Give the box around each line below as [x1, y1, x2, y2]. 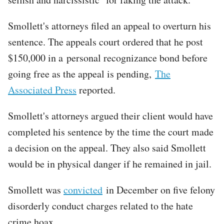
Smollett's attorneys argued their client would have [8, 108, 213, 122]
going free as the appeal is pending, [8, 66, 155, 80]
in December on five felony [102, 182, 215, 196]
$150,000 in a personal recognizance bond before [8, 50, 207, 64]
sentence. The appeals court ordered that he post [8, 34, 203, 48]
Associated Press [8, 82, 76, 96]
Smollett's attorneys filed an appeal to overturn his [8, 18, 211, 32]
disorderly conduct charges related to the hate [8, 198, 193, 212]
